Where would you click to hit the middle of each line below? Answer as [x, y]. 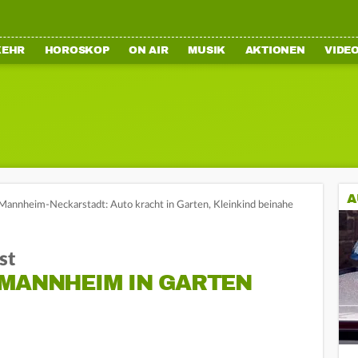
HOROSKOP [77, 50]
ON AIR [149, 50]
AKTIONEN [275, 50]
